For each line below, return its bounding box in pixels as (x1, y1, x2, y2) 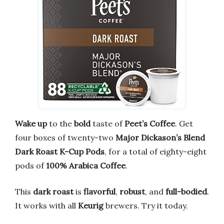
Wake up (15, 118, 47, 128)
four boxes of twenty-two (15, 132, 115, 142)
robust (119, 186, 145, 196)
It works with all (15, 200, 78, 210)
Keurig (78, 200, 103, 210)
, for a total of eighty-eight (104, 146, 206, 156)
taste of (90, 118, 124, 128)
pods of (15, 160, 46, 170)
